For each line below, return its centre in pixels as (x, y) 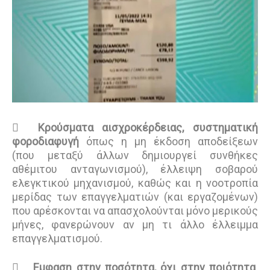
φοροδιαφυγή (46, 142)
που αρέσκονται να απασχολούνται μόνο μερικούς (135, 211)
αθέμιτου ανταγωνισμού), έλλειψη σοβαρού (135, 169)
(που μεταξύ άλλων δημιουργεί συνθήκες (135, 155)
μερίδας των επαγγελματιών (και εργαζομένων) (135, 197)
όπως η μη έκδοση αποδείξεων (168, 142)
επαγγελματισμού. (57, 239)
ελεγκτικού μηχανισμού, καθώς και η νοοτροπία (135, 183)
